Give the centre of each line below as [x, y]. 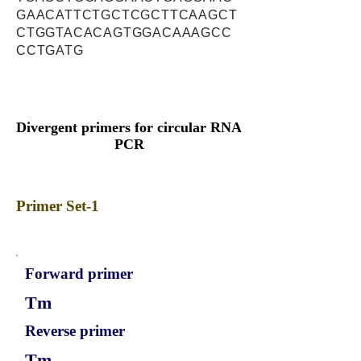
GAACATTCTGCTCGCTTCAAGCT [127, 15]
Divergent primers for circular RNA [129, 127]
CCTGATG [50, 50]
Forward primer [79, 274]
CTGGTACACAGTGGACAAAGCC [124, 33]
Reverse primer [75, 331]
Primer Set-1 [58, 206]
